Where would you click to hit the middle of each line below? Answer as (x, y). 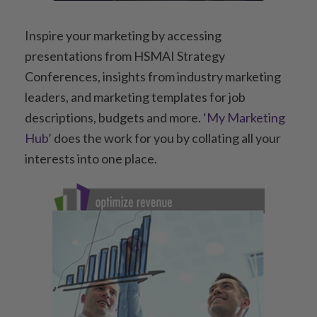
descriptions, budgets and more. (114, 117)
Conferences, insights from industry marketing (153, 76)
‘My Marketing (244, 117)
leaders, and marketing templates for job (135, 97)
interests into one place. (91, 158)
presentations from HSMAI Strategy (125, 56)
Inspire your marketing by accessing (123, 35)
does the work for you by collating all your (167, 138)
